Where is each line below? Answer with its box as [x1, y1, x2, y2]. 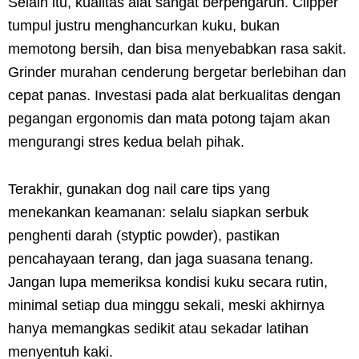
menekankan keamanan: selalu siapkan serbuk [8, 204, 309, 220]
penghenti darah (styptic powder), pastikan [8, 227, 280, 244]
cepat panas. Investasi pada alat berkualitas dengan [8, 87, 341, 103]
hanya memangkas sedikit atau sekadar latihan [8, 320, 309, 337]
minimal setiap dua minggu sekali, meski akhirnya [8, 296, 325, 313]
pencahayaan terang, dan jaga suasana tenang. [8, 250, 313, 267]
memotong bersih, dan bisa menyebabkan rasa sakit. [8, 40, 346, 57]
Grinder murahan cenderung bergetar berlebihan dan [8, 63, 346, 80]
